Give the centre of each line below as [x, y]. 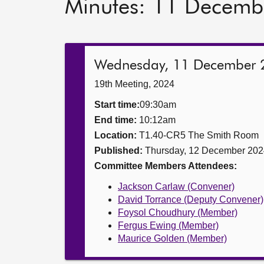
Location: [115, 135]
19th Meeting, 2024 [134, 84]
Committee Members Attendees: [166, 166]
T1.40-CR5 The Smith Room [198, 135]
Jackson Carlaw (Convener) [176, 187]
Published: [120, 151]
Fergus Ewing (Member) [168, 225]
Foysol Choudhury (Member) [178, 212]
